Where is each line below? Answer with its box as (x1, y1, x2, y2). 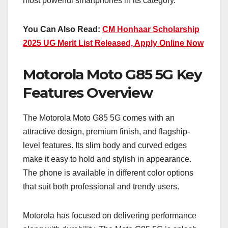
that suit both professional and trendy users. (23, 182, 179, 191)
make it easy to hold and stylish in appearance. (23, 155, 191, 164)
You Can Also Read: (23, 25, 102, 34)
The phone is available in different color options (23, 168, 193, 178)
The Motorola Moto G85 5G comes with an (23, 113, 175, 123)
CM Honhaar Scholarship (102, 25, 199, 34)
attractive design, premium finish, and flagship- (23, 127, 190, 136)
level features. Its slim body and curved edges (23, 141, 187, 150)
